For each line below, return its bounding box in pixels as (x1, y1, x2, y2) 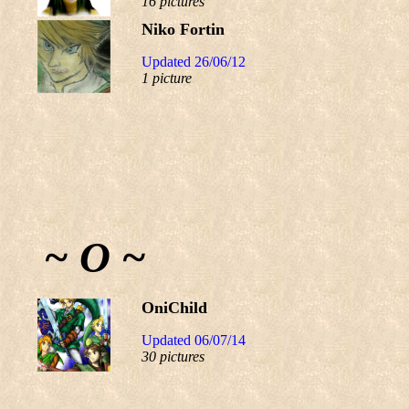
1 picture (142, 70, 192, 86)
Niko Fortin (142, 20, 225, 38)
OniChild (142, 299, 207, 317)
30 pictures (142, 349, 204, 364)
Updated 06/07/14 (142, 332, 246, 348)
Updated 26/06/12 (142, 54, 246, 69)
